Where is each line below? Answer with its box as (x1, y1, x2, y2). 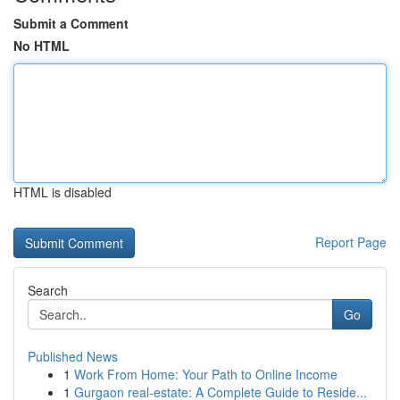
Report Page (315, 233, 387, 251)
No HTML (13, 37, 70, 54)
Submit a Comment (13, 14, 129, 32)
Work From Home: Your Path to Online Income (74, 365, 337, 383)
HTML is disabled (13, 183, 112, 201)
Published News (28, 347, 118, 365)
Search (28, 281, 68, 299)
